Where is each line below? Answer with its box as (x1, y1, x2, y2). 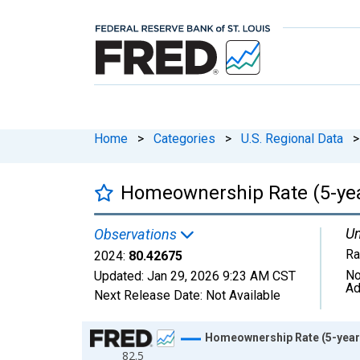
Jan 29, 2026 (147, 268, 219, 284)
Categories (153, 130, 215, 146)
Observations (94, 225, 180, 243)
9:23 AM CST (223, 268, 296, 284)
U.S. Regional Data (241, 130, 343, 146)
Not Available (206, 287, 280, 303)
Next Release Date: (94, 287, 206, 303)
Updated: (94, 268, 147, 284)
